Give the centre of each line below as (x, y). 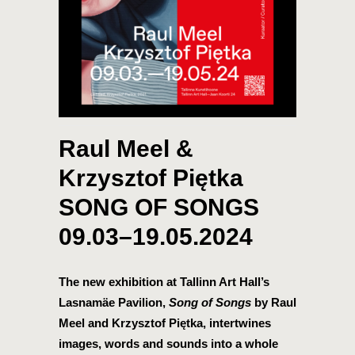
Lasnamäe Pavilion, (114, 302)
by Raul (274, 302)
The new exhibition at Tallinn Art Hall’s (164, 282)
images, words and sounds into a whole (168, 344)
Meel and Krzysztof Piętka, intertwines (165, 323)
